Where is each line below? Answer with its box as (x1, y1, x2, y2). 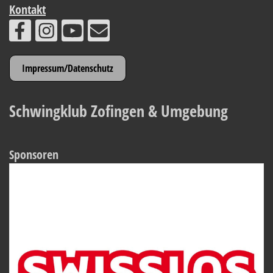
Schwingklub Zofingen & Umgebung (9, 100, 228, 122)
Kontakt (9, 1, 46, 18)
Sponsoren (9, 146, 58, 163)
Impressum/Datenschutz (22, 62, 113, 75)
